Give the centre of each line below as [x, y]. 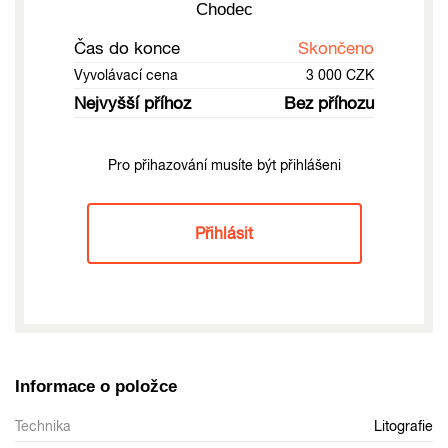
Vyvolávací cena [126, 74]
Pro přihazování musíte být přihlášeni [224, 164]
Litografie [403, 425]
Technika [43, 425]
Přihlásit [224, 232]
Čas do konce [127, 47]
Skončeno [336, 47]
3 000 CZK [340, 74]
